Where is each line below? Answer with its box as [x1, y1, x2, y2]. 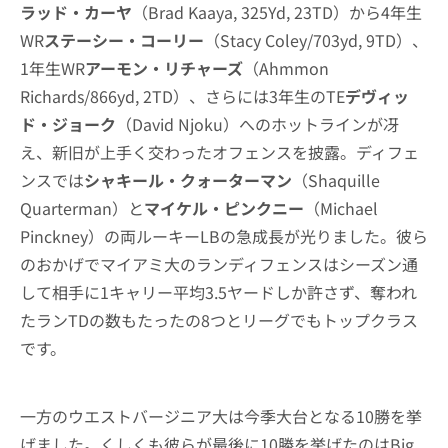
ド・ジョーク [20, 112, 116, 136]
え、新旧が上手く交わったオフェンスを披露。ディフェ [20, 140, 419, 164]
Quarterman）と [20, 196, 144, 220]
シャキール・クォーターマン [84, 168, 292, 192]
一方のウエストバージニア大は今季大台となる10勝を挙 [20, 404, 422, 428]
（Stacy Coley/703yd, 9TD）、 [204, 28, 428, 52]
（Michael [304, 196, 378, 220]
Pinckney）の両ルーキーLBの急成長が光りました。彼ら [20, 224, 428, 248]
